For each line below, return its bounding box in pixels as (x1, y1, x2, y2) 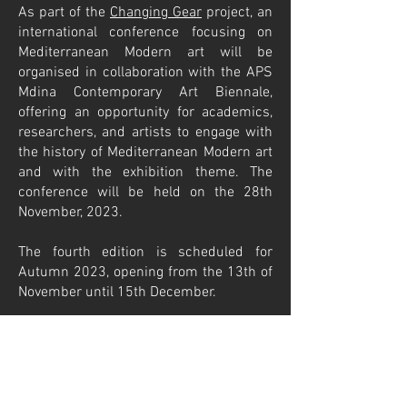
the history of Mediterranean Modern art (18, 144, 273, 162)
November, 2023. (18, 203, 123, 222)
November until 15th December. (18, 283, 216, 302)
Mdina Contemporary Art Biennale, (18, 84, 273, 102)
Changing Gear (110, 4, 202, 22)
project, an (202, 4, 273, 22)
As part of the (18, 4, 110, 22)
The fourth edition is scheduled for (18, 243, 273, 262)
